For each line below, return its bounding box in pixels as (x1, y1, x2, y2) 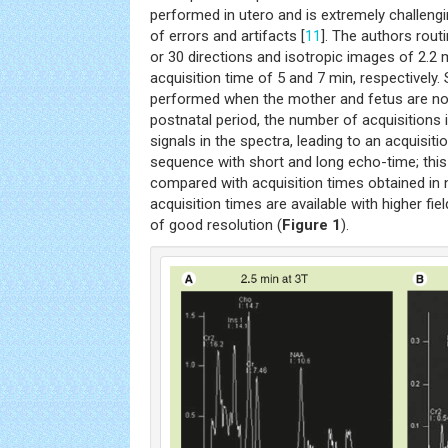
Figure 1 (282, 216, 341, 234)
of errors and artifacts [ (150, 27, 305, 45)
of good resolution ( (150, 216, 282, 234)
